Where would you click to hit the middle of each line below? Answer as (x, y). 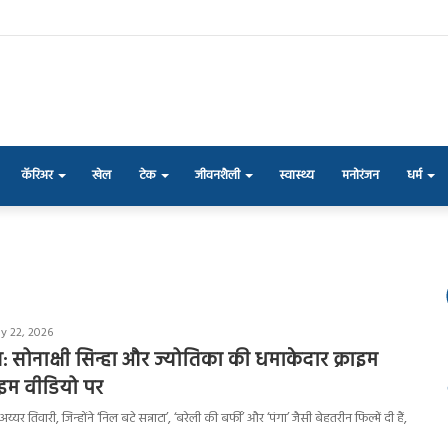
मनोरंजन (360, 175)
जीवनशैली (217, 175)
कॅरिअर (37, 175)
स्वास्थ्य (296, 175)
